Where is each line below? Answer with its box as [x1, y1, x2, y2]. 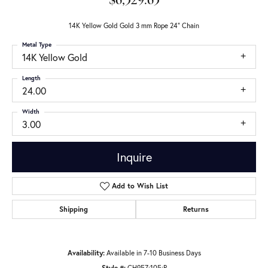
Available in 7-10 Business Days [106, 248, 201, 258]
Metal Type [22, 41, 51, 48]
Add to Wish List [112, 181, 169, 191]
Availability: [67, 248, 105, 258]
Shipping [59, 205, 89, 214]
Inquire [116, 149, 152, 165]
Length [22, 74, 41, 82]
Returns [182, 205, 209, 214]
